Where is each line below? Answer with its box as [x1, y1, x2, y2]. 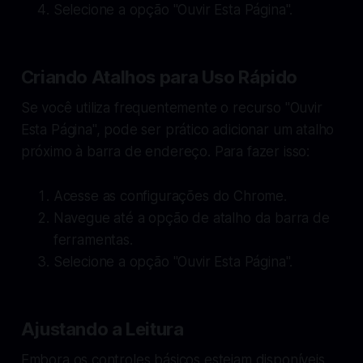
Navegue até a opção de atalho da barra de [53, 209, 330, 226]
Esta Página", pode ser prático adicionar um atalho [20, 121, 335, 138]
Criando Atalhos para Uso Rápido [20, 66, 298, 88]
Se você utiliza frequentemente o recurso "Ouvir [20, 99, 322, 116]
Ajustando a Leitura [20, 318, 184, 340]
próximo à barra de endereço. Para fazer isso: [20, 143, 310, 160]
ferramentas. [53, 231, 133, 248]
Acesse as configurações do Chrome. [53, 187, 287, 204]
